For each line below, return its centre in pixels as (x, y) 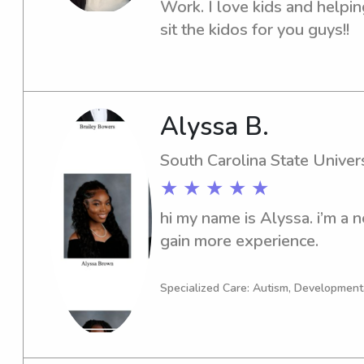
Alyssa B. (214, 127)
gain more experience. (239, 241)
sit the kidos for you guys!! (254, 30)
